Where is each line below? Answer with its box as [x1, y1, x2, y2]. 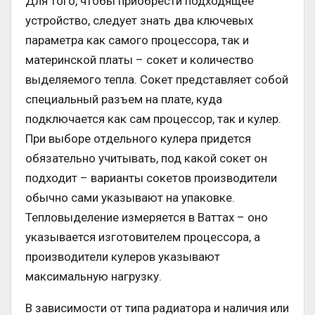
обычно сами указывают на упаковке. [25, 191, 235, 205]
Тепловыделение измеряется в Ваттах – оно [25, 210, 268, 225]
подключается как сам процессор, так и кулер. [25, 112, 281, 127]
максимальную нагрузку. [25, 269, 162, 284]
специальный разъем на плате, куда [25, 92, 222, 107]
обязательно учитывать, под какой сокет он [25, 151, 267, 166]
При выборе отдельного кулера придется [25, 131, 251, 146]
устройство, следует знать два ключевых [25, 13, 253, 28]
